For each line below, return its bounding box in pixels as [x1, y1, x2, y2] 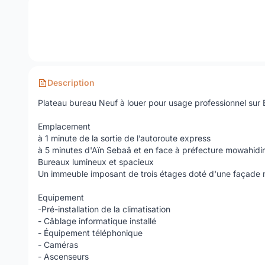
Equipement [38, 192, 84, 202]
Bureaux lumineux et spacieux [38, 157, 154, 167]
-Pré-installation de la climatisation [38, 204, 170, 214]
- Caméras [38, 240, 78, 250]
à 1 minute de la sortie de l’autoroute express [38, 133, 211, 143]
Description [47, 77, 95, 88]
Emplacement [38, 121, 91, 131]
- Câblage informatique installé [38, 216, 156, 226]
